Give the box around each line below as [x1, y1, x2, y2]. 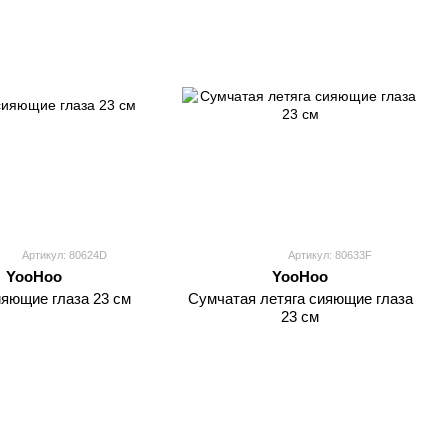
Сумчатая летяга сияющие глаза [187, 290, 413, 307]
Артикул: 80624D [21, 249, 107, 261]
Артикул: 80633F [288, 249, 372, 261]
